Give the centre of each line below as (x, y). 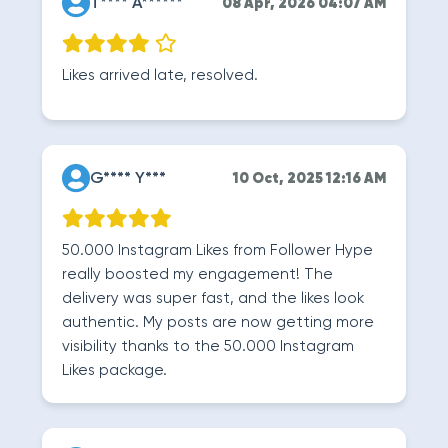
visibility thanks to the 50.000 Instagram (208, 346)
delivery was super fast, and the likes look (213, 298)
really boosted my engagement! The (197, 274)
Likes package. (114, 370)
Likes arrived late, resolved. (160, 75)
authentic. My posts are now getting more (218, 322)
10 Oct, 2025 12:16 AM (309, 179)
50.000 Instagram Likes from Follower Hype (217, 250)
